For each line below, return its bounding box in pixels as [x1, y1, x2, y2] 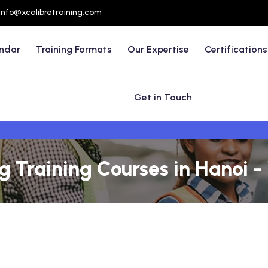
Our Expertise [127, 44, 190, 55]
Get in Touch [134, 92, 193, 103]
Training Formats [36, 44, 112, 55]
